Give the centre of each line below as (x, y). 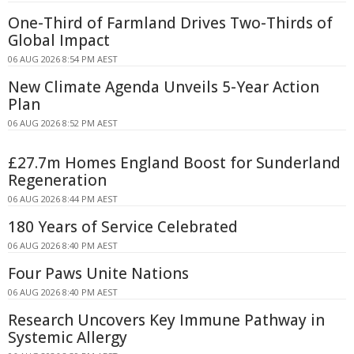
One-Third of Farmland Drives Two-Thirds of (170, 23)
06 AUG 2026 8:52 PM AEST (63, 122)
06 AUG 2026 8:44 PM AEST (63, 198)
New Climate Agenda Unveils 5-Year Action (164, 87)
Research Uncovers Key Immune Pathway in (166, 320)
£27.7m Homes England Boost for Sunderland (174, 162)
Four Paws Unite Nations (98, 273)
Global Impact (59, 40)
